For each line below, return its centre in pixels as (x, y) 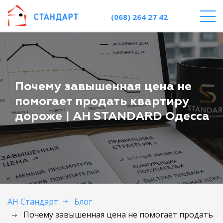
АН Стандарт (33, 201)
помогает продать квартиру (102, 102)
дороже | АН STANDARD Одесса (112, 117)
